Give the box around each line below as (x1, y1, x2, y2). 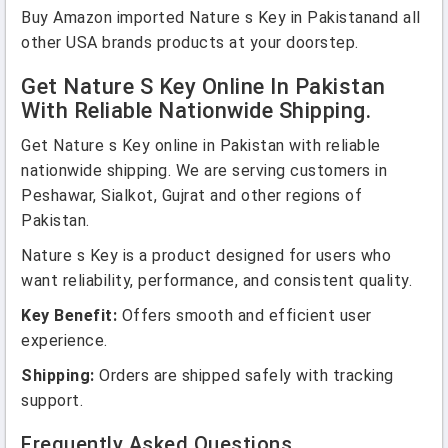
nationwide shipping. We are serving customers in (21, 161, 387, 180)
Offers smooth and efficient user (117, 306, 372, 325)
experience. (21, 331, 108, 350)
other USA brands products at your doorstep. (21, 33, 359, 52)
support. (21, 391, 83, 410)
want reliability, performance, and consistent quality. (21, 271, 412, 290)
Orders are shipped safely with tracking (94, 366, 394, 385)
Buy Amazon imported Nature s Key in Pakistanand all (21, 8, 421, 27)
